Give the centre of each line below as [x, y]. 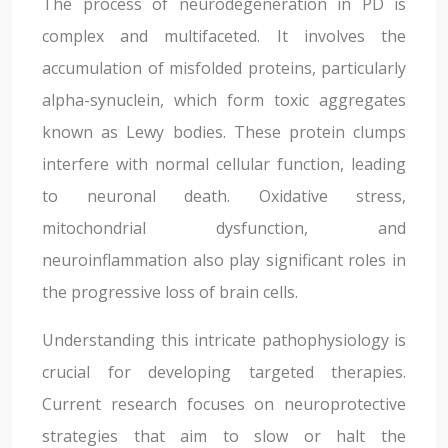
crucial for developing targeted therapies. [224, 372]
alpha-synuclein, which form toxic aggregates [224, 100]
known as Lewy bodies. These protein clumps [224, 132]
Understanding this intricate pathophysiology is [224, 340]
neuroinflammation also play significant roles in [224, 260]
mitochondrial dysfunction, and [224, 228]
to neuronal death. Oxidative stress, [224, 196]
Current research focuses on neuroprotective [224, 404]
